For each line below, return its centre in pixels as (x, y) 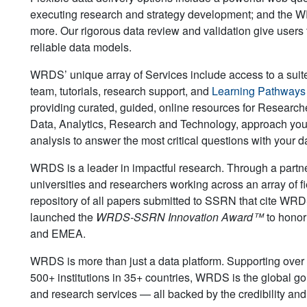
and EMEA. (58, 233)
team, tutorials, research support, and (121, 90)
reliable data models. (81, 47)
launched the (63, 217)
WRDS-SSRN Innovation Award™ (180, 217)
